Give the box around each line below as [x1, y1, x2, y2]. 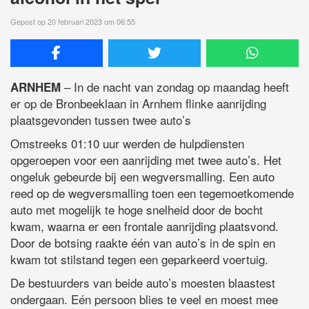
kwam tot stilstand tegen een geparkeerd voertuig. [10, 250, 268, 268]
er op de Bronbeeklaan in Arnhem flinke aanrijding [10, 94, 266, 112]
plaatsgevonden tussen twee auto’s [10, 111, 191, 129]
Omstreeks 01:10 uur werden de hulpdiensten [10, 134, 244, 152]
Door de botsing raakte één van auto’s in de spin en [10, 234, 275, 252]
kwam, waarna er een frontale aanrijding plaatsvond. [10, 217, 279, 235]
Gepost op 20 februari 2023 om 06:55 [10, 16, 135, 28]
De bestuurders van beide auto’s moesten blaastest [10, 274, 275, 292]
